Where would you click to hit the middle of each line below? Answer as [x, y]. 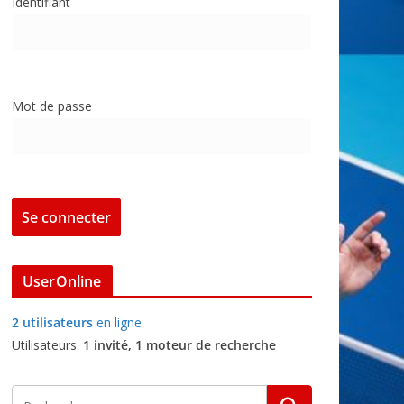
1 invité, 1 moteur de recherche [179, 345]
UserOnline [62, 281]
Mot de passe [52, 106]
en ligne [117, 322]
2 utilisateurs [52, 322]
